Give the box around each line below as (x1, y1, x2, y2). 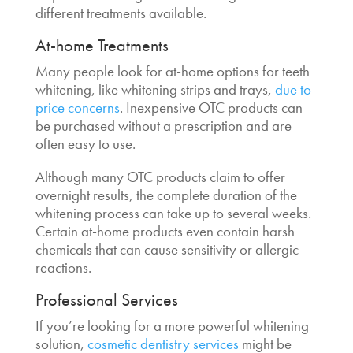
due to (274, 79, 311, 99)
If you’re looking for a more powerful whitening (35, 315, 309, 336)
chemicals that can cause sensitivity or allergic (35, 239, 299, 259)
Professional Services (35, 288, 182, 311)
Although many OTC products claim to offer (35, 166, 285, 187)
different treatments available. (35, 2, 210, 23)
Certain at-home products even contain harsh (35, 221, 295, 241)
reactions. (35, 257, 95, 277)
